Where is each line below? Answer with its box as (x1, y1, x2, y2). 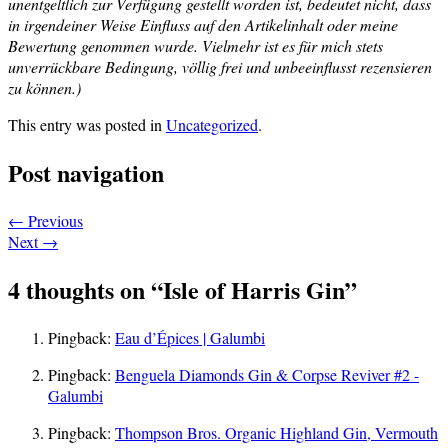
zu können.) (8, 77, 81, 99)
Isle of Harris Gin (163, 272, 345, 308)
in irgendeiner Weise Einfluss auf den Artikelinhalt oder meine (8, 14, 398, 36)
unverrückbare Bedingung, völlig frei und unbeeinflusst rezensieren (8, 56, 432, 78)
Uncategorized (166, 114, 258, 136)
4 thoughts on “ (8, 272, 163, 308)
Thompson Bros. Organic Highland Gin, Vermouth (115, 422, 438, 444)
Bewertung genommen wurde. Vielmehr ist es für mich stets (8, 35, 383, 57)
